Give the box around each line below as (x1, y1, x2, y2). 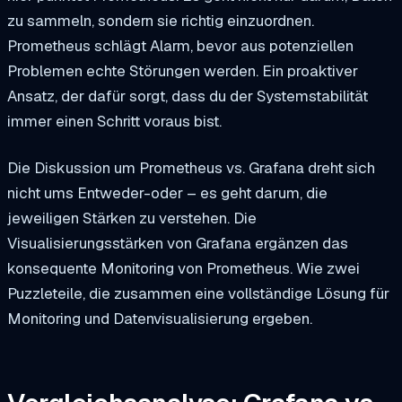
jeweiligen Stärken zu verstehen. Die (7, 207, 257, 228)
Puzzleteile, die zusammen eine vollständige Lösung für (7, 283, 389, 303)
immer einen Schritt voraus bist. (7, 110, 222, 131)
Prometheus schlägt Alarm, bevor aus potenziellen (7, 35, 354, 56)
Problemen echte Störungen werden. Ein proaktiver (7, 60, 358, 81)
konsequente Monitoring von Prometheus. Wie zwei (7, 258, 360, 278)
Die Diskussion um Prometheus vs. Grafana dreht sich (7, 157, 375, 178)
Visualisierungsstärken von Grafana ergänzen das (7, 232, 348, 253)
